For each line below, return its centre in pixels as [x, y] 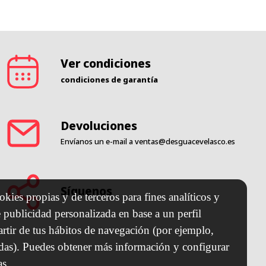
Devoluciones [99, 125]
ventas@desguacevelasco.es [185, 141]
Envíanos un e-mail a [97, 141]
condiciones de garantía [109, 79]
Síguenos [87, 191]
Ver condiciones [105, 64]
